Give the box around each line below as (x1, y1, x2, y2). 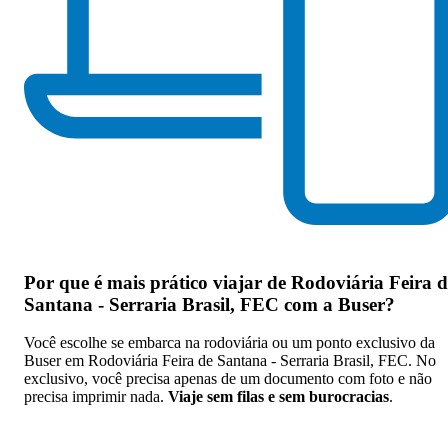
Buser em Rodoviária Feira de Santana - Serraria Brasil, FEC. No (24, 352, 436, 370)
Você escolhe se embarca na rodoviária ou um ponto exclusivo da (24, 334, 435, 352)
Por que (24, 271, 94, 293)
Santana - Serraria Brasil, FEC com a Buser (24, 293, 385, 315)
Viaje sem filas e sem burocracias (168, 388, 389, 406)
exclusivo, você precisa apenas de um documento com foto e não (24, 370, 432, 388)
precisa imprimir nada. (24, 388, 168, 406)
